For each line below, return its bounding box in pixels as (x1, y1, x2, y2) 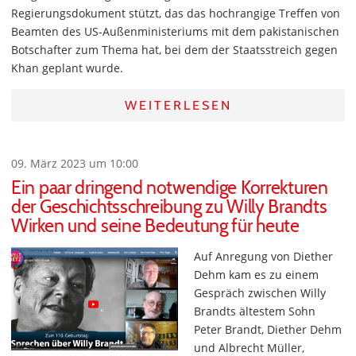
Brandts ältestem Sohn (194, 304, 315, 319)
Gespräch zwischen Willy (194, 285, 326, 300)
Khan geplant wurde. (11, 60, 123, 75)
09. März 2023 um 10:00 (11, 156, 138, 171)
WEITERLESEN (124, 98, 232, 113)
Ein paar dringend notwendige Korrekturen (11, 176, 328, 199)
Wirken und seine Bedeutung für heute (11, 215, 300, 237)
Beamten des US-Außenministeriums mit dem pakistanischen (11, 24, 339, 39)
